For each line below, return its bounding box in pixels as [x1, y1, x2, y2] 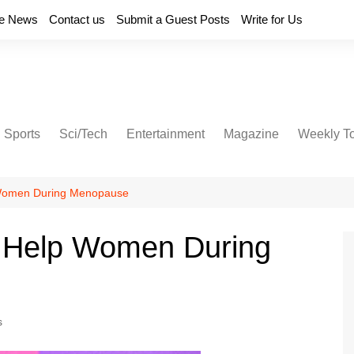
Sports [4, 127, 40, 141]
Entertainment [126, 127, 205, 141]
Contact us [49, 13, 105, 26]
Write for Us [241, 13, 303, 26]
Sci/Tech [59, 127, 107, 141]
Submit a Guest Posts [116, 13, 230, 26]
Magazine [224, 127, 279, 141]
